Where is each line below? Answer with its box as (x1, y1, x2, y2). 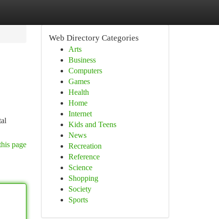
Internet (68, 109, 92, 118)
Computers (68, 66, 102, 75)
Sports (68, 196, 88, 204)
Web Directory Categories (48, 33, 139, 43)
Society (68, 185, 91, 193)
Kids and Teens (68, 120, 116, 129)
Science (68, 163, 92, 172)
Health (68, 88, 89, 96)
